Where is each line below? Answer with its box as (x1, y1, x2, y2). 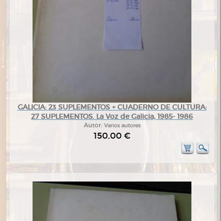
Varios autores (104, 121, 141, 129)
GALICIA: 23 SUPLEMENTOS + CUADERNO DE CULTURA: (17, 102, 207, 111)
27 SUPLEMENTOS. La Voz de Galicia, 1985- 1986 (31, 111, 193, 121)
